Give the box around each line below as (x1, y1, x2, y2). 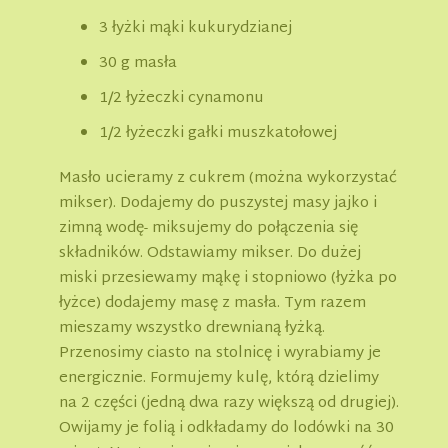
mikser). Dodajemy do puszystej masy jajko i (59, 190, 377, 218)
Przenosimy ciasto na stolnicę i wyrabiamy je (59, 340, 381, 368)
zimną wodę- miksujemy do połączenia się (59, 215, 358, 243)
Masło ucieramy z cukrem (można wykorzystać (59, 165, 397, 193)
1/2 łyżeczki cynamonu (99, 85, 264, 113)
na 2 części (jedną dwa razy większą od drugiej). (59, 390, 399, 418)
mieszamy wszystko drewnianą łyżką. (59, 315, 325, 343)
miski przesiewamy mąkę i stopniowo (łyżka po (59, 265, 397, 293)
